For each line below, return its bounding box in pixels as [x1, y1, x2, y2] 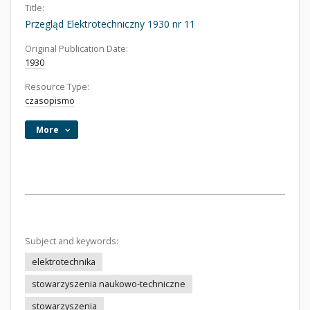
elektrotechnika [32, 256, 95, 268]
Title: [25, 2, 44, 14]
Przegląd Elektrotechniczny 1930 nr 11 [25, 17, 195, 30]
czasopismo [25, 95, 75, 107]
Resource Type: [25, 81, 89, 93]
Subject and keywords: [25, 235, 118, 247]
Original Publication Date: [25, 43, 128, 55]
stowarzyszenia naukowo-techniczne [32, 278, 185, 290]
